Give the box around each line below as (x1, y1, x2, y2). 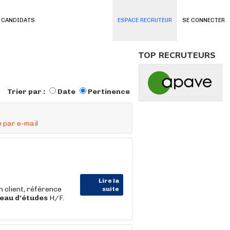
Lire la (99, 177, 119, 184)
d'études (15, 194, 48, 202)
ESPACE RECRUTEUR (118, 17, 172, 24)
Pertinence (88, 87, 130, 96)
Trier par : (7, 87, 47, 96)
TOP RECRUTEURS (138, 50, 216, 60)
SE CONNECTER (182, 17, 225, 24)
